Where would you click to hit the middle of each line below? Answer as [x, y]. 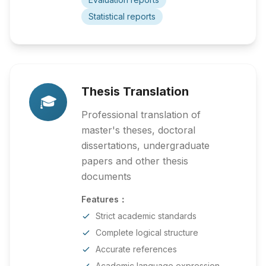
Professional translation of [141, 115]
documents [106, 176]
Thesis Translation [135, 91]
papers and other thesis [135, 161]
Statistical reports [122, 16]
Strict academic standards [146, 216]
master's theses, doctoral [138, 130]
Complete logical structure [147, 232]
